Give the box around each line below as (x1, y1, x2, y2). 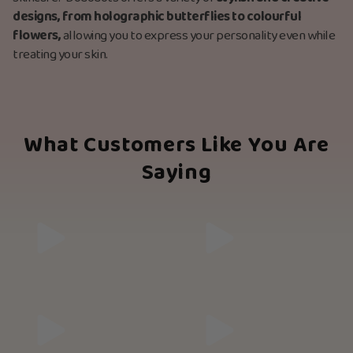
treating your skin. (13, 43, 108, 67)
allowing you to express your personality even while (61, 24, 335, 48)
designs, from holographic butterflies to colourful (13, 6, 301, 29)
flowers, (13, 24, 61, 48)
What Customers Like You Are (23, 127, 329, 165)
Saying (141, 154, 212, 193)
